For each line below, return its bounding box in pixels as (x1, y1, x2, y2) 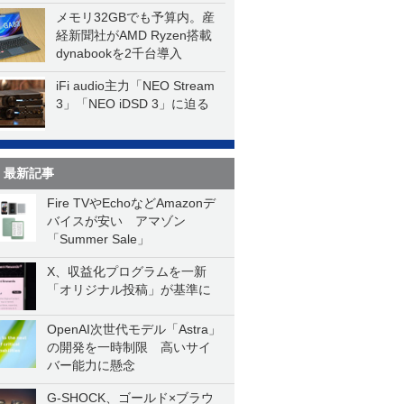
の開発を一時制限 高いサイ (47, 340, 211, 354)
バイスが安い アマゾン (47, 214, 186, 228)
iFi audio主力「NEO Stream (56, 78, 215, 93)
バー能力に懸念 (47, 358, 135, 372)
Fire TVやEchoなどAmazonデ (47, 196, 216, 210)
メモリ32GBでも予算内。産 (56, 10, 215, 24)
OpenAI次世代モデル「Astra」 (47, 322, 221, 336)
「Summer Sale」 (47, 232, 150, 246)
